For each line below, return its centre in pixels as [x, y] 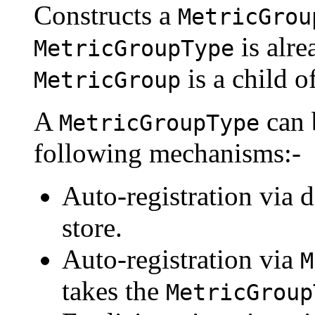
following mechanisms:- [167, 153]
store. [92, 227]
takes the [114, 290]
